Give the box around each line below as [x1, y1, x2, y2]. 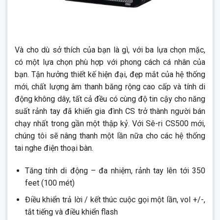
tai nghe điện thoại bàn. [15, 141, 93, 151]
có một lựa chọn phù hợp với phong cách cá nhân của [15, 55, 205, 65]
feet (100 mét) [25, 176, 75, 186]
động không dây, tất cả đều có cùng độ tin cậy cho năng [15, 92, 205, 102]
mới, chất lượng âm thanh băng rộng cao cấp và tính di [15, 80, 205, 90]
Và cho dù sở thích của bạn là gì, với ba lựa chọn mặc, [15, 43, 205, 53]
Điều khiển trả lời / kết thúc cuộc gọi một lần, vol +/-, [25, 193, 205, 203]
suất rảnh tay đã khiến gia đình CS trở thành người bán [15, 105, 205, 114]
